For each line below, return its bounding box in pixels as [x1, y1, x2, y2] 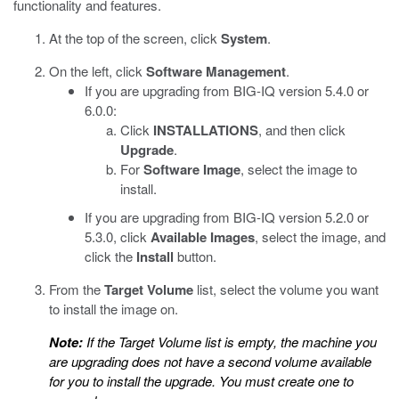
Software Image [143, 159, 240, 179]
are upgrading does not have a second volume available [49, 352, 371, 370]
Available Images [151, 227, 255, 247]
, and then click [258, 120, 346, 139]
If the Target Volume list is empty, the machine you [83, 332, 377, 351]
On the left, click [49, 61, 146, 80]
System [221, 28, 267, 48]
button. [174, 247, 216, 265]
